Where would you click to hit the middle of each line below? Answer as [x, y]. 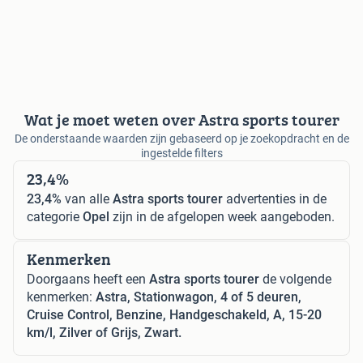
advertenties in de [275, 199]
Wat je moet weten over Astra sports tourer [181, 120]
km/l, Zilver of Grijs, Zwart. [104, 333]
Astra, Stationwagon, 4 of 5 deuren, [199, 297]
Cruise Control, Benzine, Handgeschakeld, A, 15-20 [174, 315]
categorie [55, 217]
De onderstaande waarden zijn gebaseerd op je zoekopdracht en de [181, 139]
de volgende [295, 280]
